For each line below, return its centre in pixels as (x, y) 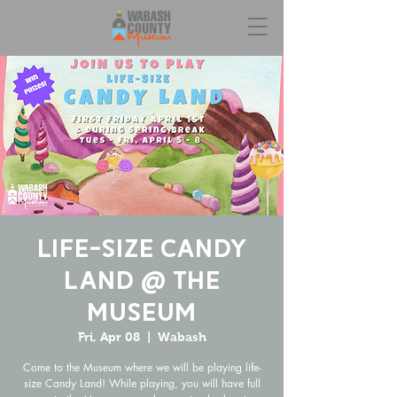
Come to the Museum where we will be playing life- (142, 367)
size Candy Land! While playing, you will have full (142, 383)
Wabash (182, 337)
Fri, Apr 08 (109, 337)
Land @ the (142, 280)
